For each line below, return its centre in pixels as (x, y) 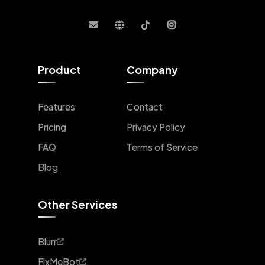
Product (59, 69)
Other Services (77, 204)
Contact (145, 106)
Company (152, 69)
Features (56, 106)
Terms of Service (162, 147)
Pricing (52, 127)
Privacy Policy (156, 127)
